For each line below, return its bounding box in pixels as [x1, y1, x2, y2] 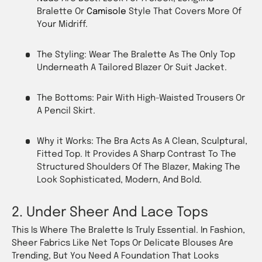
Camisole [86, 6, 129, 16]
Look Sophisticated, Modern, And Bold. [36, 175, 202, 185]
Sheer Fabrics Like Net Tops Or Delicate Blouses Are [12, 239, 233, 249]
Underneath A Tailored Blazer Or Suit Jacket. [36, 63, 227, 73]
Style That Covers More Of [128, 6, 242, 16]
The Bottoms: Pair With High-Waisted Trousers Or [36, 93, 245, 103]
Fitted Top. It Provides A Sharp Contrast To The [36, 149, 236, 159]
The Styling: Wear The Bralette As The [36, 50, 199, 60]
